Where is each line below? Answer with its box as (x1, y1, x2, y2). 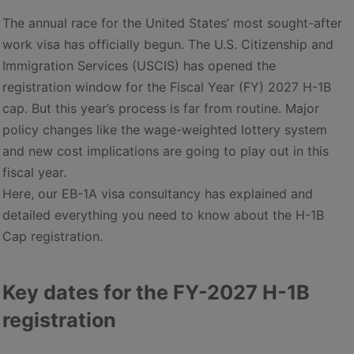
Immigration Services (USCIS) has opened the (2, 58, 276, 73)
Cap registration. (2, 228, 103, 244)
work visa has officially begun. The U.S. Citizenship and (2, 36, 333, 52)
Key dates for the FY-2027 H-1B (2, 281, 310, 304)
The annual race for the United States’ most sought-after (2, 15, 342, 31)
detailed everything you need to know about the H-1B (2, 207, 324, 223)
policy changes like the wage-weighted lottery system (2, 122, 327, 137)
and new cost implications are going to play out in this (2, 143, 329, 159)
